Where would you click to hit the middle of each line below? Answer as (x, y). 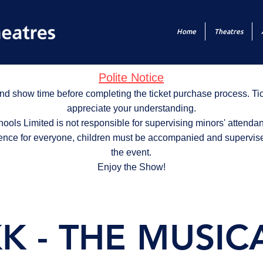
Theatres (229, 31)
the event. (131, 152)
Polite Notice (131, 77)
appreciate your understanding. (131, 108)
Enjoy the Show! (131, 167)
